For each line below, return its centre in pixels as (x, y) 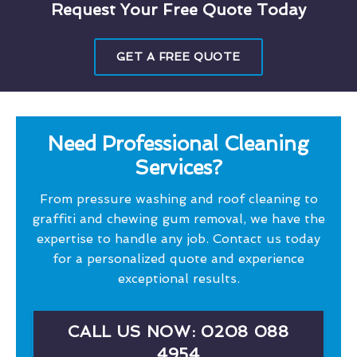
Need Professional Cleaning (178, 143)
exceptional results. (178, 278)
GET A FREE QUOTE (178, 56)
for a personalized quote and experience (178, 258)
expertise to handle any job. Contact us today (178, 238)
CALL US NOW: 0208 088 (178, 331)
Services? (178, 167)
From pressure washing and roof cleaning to (178, 198)
